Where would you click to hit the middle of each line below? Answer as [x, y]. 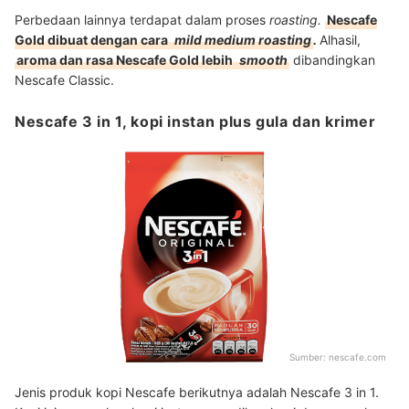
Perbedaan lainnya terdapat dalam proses [142, 20]
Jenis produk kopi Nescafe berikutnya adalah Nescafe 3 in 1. [197, 392]
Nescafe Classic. [64, 80]
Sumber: [309, 357]
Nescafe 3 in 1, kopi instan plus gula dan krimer [195, 122]
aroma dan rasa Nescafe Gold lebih [126, 60]
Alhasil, [340, 40]
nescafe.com [357, 357]
